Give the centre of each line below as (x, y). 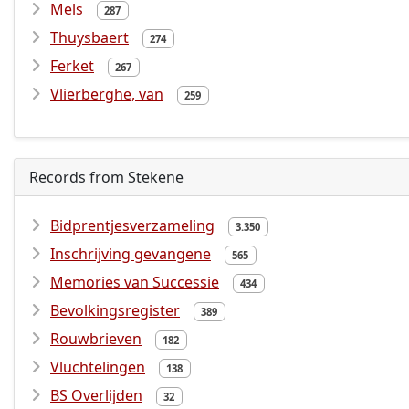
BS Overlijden (96, 395)
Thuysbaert (89, 37)
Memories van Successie (135, 282)
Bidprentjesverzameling (132, 225)
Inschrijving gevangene (131, 254)
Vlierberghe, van (107, 94)
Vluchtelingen (98, 367)
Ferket (72, 66)
